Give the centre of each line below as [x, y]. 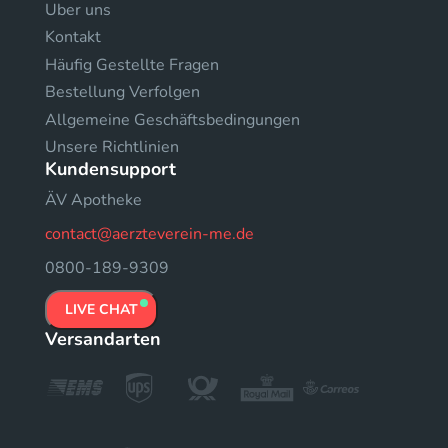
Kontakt [73, 37]
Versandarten [103, 339]
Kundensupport [110, 169]
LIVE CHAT [101, 309]
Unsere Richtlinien [112, 147]
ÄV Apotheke [93, 200]
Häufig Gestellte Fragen [132, 64]
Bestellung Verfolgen [122, 92]
